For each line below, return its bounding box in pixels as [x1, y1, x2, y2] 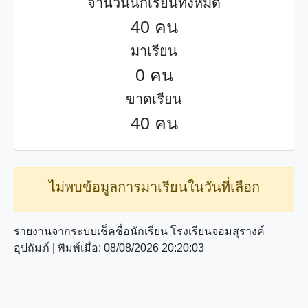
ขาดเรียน [126, 91, 182, 107]
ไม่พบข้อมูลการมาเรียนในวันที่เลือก [48, 179, 260, 195]
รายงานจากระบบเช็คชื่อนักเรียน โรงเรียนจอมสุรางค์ [14, 225, 265, 237]
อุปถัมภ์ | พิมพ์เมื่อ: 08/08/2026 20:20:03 [14, 242, 204, 254]
